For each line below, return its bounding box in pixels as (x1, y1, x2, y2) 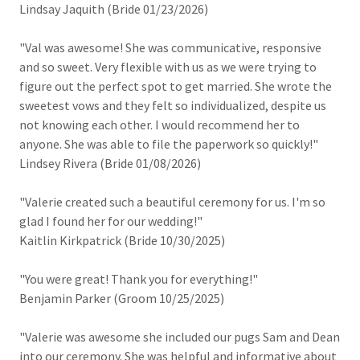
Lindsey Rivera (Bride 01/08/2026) (19, 155, 201, 171)
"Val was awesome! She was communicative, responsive (19, 39, 321, 55)
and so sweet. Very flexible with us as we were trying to (19, 59, 317, 75)
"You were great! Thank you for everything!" (19, 271, 258, 287)
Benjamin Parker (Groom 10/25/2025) (19, 290, 224, 306)
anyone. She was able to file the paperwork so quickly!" (19, 136, 318, 152)
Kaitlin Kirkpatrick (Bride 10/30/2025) (19, 232, 225, 248)
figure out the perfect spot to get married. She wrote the (19, 78, 332, 94)
